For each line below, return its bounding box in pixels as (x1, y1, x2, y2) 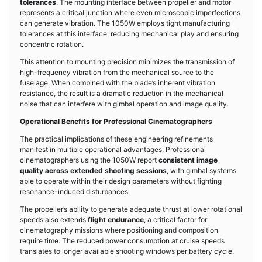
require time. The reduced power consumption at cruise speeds (20, 236, 225, 245)
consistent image (158, 156, 218, 164)
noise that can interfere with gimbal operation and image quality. (20, 99, 229, 108)
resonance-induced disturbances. (20, 187, 130, 196)
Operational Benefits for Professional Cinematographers (20, 117, 212, 126)
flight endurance (88, 215, 144, 224)
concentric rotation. (20, 40, 84, 49)
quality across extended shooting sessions (20, 166, 167, 175)
